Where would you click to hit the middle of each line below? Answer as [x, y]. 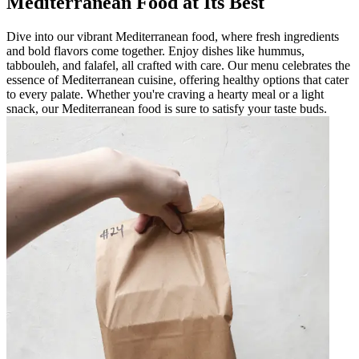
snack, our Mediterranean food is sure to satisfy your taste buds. [167, 108]
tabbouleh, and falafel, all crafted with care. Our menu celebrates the [178, 65]
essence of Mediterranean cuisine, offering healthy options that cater [177, 79]
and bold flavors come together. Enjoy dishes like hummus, [155, 50]
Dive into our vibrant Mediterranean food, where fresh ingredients [173, 36]
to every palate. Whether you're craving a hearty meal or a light [165, 94]
